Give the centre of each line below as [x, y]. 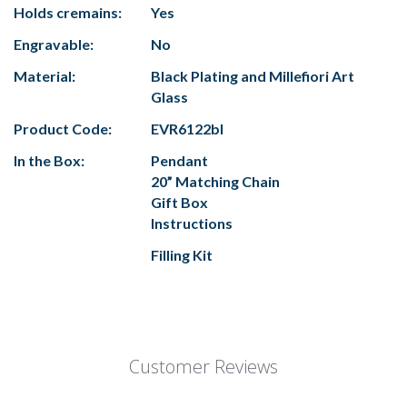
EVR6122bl [187, 129]
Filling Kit [182, 255]
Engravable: [54, 45]
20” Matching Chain [215, 182]
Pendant [179, 161]
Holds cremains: [68, 13]
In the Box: [49, 161]
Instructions [192, 223]
